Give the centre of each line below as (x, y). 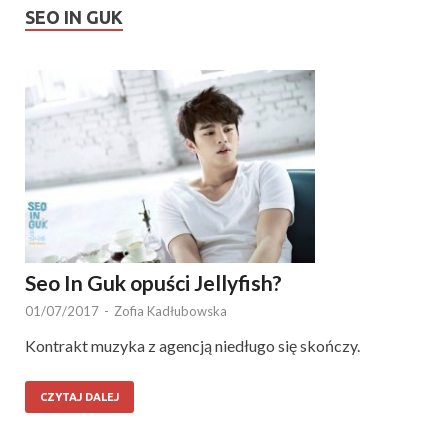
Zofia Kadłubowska (170, 311)
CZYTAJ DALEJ (79, 397)
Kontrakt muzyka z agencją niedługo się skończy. (192, 346)
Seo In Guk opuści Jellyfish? (153, 283)
